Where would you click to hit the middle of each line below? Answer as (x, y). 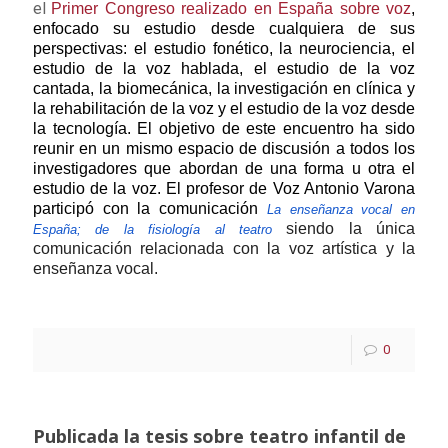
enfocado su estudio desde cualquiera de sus (224, 28)
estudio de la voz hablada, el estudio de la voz (224, 68)
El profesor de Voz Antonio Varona (288, 188)
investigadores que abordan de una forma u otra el (224, 168)
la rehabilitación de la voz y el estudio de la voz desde (224, 108)
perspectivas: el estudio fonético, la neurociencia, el (224, 48)
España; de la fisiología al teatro (152, 229)
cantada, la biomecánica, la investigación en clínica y (224, 88)
